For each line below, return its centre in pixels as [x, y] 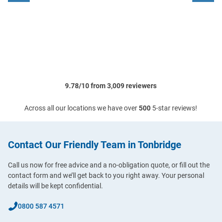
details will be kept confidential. [55, 186]
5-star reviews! [174, 108]
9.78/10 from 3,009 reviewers [111, 85]
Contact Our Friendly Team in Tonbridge [95, 144]
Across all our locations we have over [82, 108]
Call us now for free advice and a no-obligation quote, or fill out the [109, 165]
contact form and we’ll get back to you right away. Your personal [106, 175]
